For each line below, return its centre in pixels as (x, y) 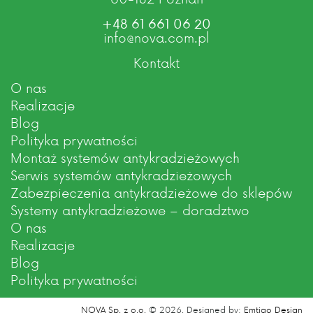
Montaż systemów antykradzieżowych (125, 158)
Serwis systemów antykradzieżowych (121, 175)
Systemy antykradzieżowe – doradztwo (130, 210)
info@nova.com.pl (156, 38)
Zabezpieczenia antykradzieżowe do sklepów (151, 193)
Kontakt (156, 63)
